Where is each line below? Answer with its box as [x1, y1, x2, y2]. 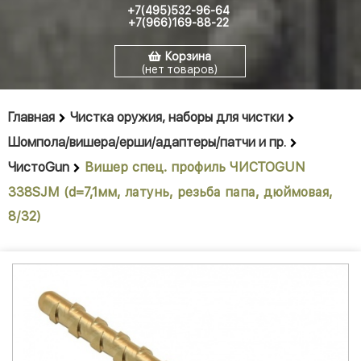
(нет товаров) [142, 63, 218, 77]
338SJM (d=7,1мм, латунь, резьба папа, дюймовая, [8, 185, 333, 201]
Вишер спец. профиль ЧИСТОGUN [85, 160, 305, 176]
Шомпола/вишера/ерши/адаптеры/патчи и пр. [8, 135, 286, 151]
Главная [8, 110, 55, 126]
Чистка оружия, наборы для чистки [70, 110, 284, 126]
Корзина [165, 50, 211, 64]
